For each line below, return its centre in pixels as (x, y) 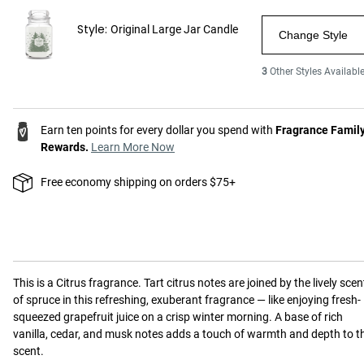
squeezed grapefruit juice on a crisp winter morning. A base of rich (178, 317)
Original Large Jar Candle (174, 30)
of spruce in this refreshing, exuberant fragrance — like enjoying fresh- (187, 300)
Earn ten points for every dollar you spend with (158, 130)
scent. (28, 351)
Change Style (314, 35)
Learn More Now (133, 147)
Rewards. (65, 147)
